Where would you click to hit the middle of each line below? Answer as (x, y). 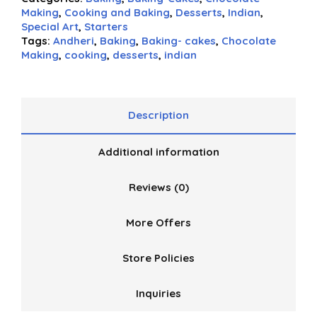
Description (158, 115)
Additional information (158, 152)
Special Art (50, 27)
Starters (106, 27)
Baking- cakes (179, 41)
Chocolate (249, 41)
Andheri (74, 41)
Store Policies (158, 258)
